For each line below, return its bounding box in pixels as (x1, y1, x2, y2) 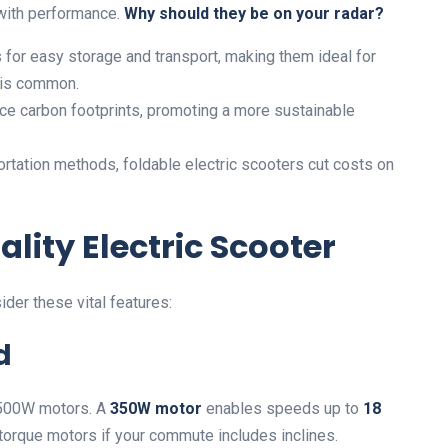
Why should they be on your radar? (124, 4, 384, 23)
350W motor (110, 399, 202, 418)
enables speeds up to (202, 399, 363, 418)
